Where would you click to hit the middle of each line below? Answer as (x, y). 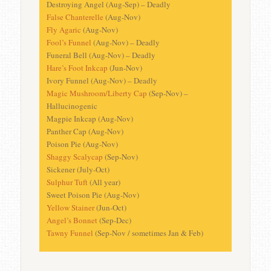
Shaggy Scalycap (74, 157)
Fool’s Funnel (69, 43)
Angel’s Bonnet (72, 220)
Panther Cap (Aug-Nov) (85, 132)
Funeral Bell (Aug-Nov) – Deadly (101, 55)
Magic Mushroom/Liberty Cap (96, 93)
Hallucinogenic (72, 106)
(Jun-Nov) (125, 68)
